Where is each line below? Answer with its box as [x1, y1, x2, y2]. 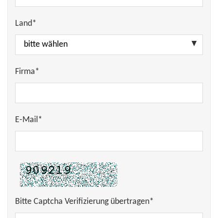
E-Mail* [15, 115, 42, 125]
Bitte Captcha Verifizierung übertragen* [15, 197, 154, 206]
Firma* [15, 67, 39, 76]
